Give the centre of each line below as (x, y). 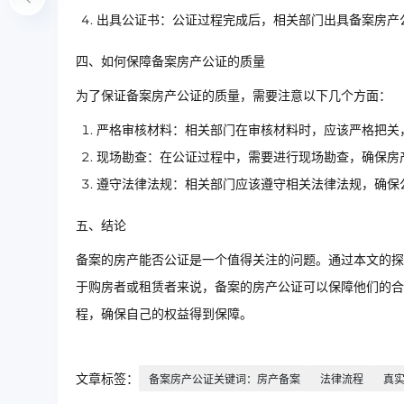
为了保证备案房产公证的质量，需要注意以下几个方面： (234, 95)
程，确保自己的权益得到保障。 (164, 313)
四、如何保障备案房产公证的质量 (170, 61)
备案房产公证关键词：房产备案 (225, 379)
